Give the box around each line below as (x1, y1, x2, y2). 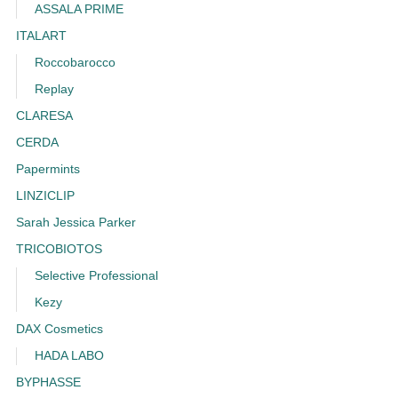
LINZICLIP (15, 189, 75, 203)
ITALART (15, 29, 67, 44)
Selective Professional (34, 269, 158, 283)
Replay (34, 83, 74, 97)
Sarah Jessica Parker (15, 216, 136, 230)
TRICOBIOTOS (15, 243, 102, 257)
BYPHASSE (15, 376, 81, 390)
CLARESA (15, 109, 73, 123)
